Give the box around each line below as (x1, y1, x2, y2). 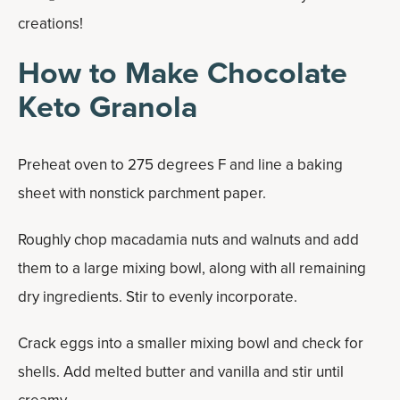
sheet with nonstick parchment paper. (18, 182, 266, 204)
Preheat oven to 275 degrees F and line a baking (18, 154, 343, 175)
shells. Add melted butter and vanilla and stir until (18, 361, 344, 382)
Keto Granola (18, 84, 197, 129)
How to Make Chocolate (18, 50, 347, 95)
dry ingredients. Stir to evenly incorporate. (18, 286, 297, 307)
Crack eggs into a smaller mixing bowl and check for (18, 332, 363, 354)
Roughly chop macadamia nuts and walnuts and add (18, 229, 359, 250)
